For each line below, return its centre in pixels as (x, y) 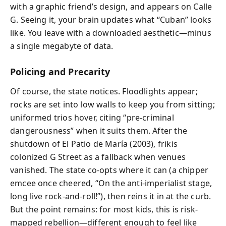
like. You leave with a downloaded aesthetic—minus (111, 33)
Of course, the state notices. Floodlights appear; (104, 91)
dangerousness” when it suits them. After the (99, 130)
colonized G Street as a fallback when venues (98, 157)
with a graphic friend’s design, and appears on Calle (111, 7)
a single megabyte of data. (62, 46)
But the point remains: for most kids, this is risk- (104, 209)
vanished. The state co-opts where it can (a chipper (109, 170)
